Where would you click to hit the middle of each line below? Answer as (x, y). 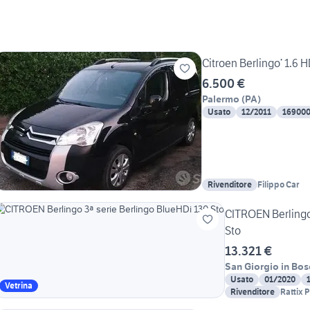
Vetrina (19, 286)
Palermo (221, 99)
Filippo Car (279, 185)
